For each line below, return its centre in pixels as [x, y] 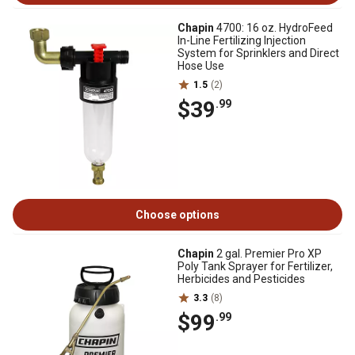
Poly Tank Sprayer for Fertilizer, [255, 266]
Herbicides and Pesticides [241, 279]
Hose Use [201, 66]
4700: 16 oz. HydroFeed [273, 28]
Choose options [177, 215]
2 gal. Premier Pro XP [268, 254]
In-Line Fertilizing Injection [242, 40]
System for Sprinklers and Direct [258, 53]
